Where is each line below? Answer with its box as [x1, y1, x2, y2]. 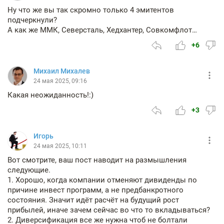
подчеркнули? [7, 15, 57, 25]
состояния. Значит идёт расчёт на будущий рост [7, 195, 179, 205]
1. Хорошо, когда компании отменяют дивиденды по [7, 175, 197, 185]
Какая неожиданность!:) [7, 90, 93, 100]
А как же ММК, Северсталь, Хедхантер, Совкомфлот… [7, 25, 197, 35]
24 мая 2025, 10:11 [33, 142, 87, 150]
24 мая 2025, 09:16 [33, 77, 87, 85]
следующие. [7, 165, 50, 175]
